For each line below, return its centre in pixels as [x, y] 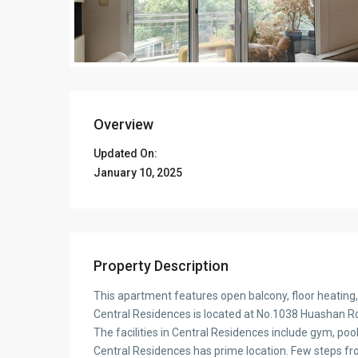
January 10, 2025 [138, 173]
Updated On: [125, 154]
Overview [123, 124]
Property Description [161, 265]
